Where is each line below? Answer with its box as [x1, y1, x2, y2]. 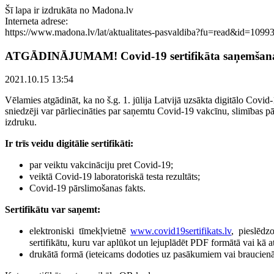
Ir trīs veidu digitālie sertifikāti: [5, 138, 133, 149]
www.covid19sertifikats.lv [130, 226, 232, 237]
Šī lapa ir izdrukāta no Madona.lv [5, 5, 133, 15]
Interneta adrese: [5, 16, 68, 26]
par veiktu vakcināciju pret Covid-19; [29, 159, 173, 171]
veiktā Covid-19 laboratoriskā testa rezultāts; [29, 171, 200, 182]
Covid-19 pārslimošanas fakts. [29, 182, 146, 194]
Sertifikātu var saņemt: [5, 204, 100, 215]
